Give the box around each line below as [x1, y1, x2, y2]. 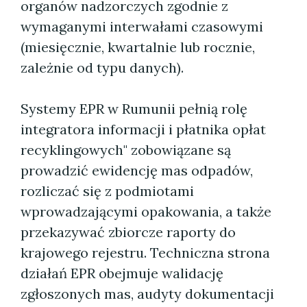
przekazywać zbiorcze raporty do [21, 223, 236, 241]
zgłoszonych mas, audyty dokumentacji [21, 285, 274, 302]
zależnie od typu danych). [21, 59, 184, 76]
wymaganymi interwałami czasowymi [21, 18, 263, 35]
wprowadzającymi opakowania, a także [21, 203, 271, 220]
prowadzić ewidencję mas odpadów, [21, 162, 253, 179]
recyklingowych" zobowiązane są [21, 141, 231, 158]
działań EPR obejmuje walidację [21, 265, 223, 282]
